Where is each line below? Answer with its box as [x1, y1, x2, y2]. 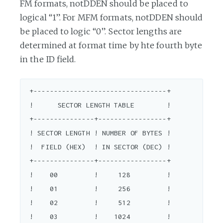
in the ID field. [20, 54, 76, 64]
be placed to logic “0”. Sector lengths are [20, 26, 182, 36]
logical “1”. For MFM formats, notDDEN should [20, 12, 203, 22]
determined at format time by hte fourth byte [20, 40, 203, 50]
